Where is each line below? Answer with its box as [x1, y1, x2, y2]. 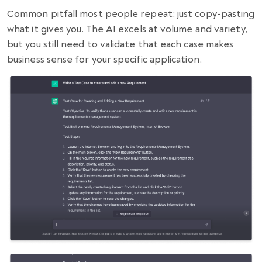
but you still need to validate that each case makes [7, 38, 234, 51]
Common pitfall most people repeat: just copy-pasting [7, 8, 255, 20]
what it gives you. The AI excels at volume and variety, [7, 23, 247, 36]
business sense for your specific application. [7, 53, 202, 66]
